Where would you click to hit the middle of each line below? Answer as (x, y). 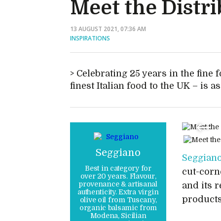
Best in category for (118, 168)
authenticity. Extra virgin (118, 192)
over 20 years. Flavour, (118, 176)
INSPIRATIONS (90, 38)
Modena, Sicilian (118, 216)
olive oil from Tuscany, (118, 200)
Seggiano (118, 153)
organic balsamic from (118, 208)
